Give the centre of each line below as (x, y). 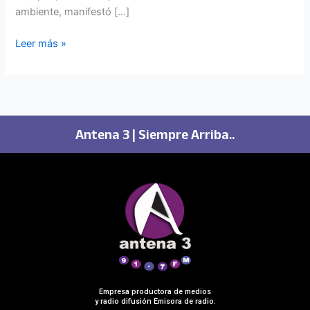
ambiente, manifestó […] (73, 11)
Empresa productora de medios (155, 292)
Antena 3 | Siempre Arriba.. (155, 137)
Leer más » (41, 43)
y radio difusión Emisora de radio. (155, 302)
